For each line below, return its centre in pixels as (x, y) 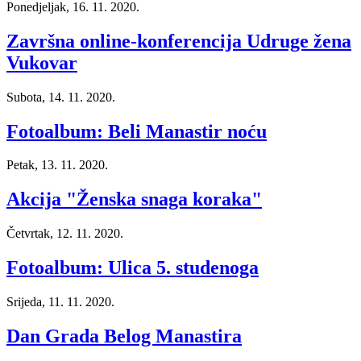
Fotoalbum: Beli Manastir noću (137, 131)
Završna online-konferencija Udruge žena (179, 41)
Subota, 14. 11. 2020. (61, 97)
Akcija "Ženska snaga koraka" (134, 199)
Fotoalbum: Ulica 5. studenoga (133, 268)
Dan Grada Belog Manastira (124, 336)
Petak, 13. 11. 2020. (57, 165)
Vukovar (42, 62)
